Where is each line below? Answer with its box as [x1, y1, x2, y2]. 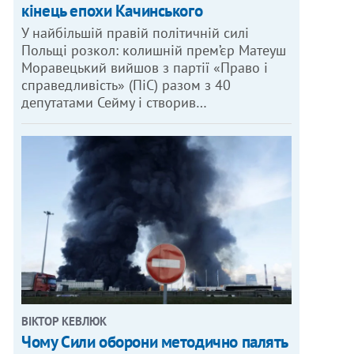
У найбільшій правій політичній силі [21, 23, 250, 42]
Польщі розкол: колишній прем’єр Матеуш [21, 40, 287, 59]
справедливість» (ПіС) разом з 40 [21, 75, 232, 94]
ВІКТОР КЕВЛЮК [21, 314, 107, 330]
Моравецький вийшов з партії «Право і [21, 58, 269, 77]
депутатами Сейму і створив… [21, 92, 208, 111]
